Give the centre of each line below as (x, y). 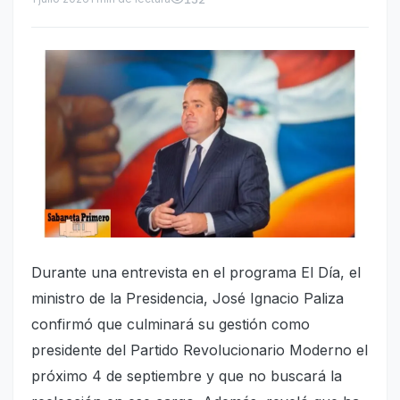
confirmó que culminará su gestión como (171, 324)
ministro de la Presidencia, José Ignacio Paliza (187, 298)
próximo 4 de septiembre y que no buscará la (187, 375)
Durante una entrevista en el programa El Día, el (196, 272)
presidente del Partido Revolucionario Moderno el (200, 350)
